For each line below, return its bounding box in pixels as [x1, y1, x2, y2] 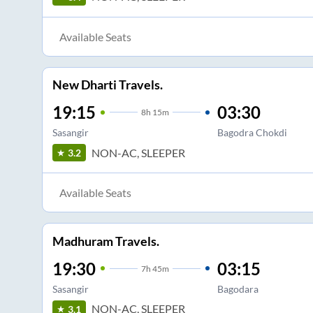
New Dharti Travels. [52, 77, 163, 93]
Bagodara [217, 282, 259, 295]
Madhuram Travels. [52, 233, 159, 249]
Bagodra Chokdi [217, 126, 287, 139]
